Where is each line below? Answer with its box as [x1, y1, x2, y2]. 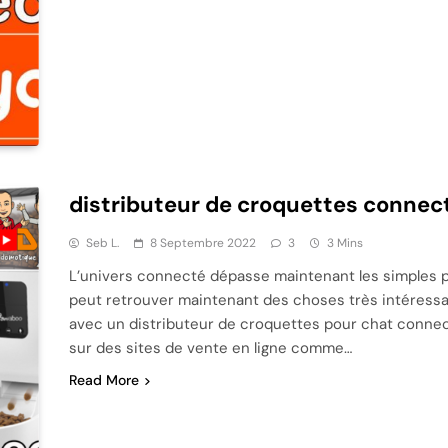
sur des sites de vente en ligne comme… [68, 337, 352, 358]
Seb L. [85, 234, 119, 251]
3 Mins [326, 234, 363, 251]
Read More [68, 370, 139, 389]
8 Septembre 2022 [149, 234, 256, 251]
